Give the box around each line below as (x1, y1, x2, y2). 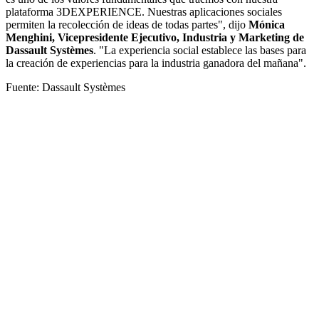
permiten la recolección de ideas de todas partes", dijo (6, 18, 246, 31)
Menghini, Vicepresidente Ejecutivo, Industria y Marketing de (6, 31, 304, 43)
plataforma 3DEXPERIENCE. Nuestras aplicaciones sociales (6, 5, 282, 18)
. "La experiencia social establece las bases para (93, 43, 306, 56)
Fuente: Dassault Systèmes (6, 80, 125, 93)
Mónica (246, 18, 285, 31)
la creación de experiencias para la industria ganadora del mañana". (6, 56, 306, 69)
